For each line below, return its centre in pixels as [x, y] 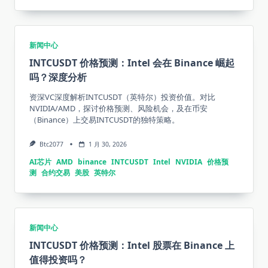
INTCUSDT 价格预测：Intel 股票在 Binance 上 [132, 246]
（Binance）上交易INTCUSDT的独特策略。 [104, 120]
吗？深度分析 [58, 77]
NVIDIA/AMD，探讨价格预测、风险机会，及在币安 [118, 109]
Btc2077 [51, 144]
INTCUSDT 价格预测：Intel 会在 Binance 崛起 [132, 63]
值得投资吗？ [58, 260]
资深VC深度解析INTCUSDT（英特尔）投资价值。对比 [122, 97]
